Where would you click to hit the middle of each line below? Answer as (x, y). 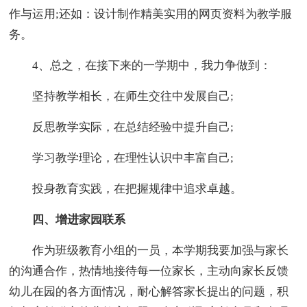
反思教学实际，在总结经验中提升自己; (122, 127)
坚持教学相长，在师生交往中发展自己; (122, 97)
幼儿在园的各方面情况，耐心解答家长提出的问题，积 (149, 292)
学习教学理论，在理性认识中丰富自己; (122, 158)
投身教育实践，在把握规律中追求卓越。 (126, 189)
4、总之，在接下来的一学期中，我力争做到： (140, 66)
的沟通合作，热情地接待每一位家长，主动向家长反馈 (149, 271)
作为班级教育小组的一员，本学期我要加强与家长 (149, 251)
